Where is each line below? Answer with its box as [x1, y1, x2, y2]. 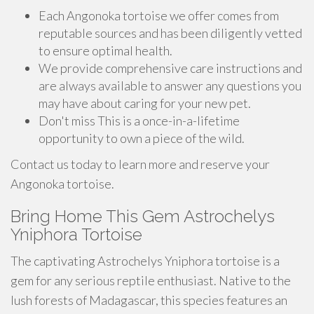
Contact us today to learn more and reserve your [11, 156, 270, 172]
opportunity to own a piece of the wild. [39, 130, 245, 146]
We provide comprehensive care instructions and [39, 60, 302, 76]
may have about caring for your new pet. [39, 95, 251, 111]
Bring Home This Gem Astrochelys [11, 206, 275, 226]
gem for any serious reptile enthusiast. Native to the [11, 273, 291, 288]
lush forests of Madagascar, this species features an [11, 292, 287, 308]
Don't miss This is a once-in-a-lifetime [39, 113, 240, 128]
